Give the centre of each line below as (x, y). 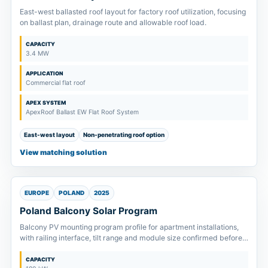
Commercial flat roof (56, 83)
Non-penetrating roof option (124, 134)
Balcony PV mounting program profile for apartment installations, (129, 227)
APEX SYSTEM (46, 102)
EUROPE (37, 192)
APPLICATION (45, 73)
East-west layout (49, 134)
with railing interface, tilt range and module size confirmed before (131, 237)
